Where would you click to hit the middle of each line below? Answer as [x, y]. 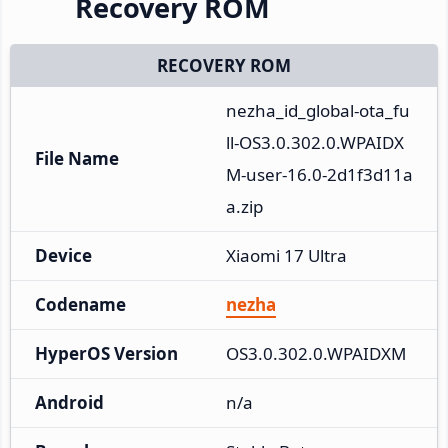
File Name [77, 158]
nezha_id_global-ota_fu [318, 110]
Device [63, 255]
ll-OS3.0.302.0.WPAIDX [315, 142]
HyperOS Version [106, 353]
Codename [80, 304]
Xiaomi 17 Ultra [286, 255]
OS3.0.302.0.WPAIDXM [316, 353]
